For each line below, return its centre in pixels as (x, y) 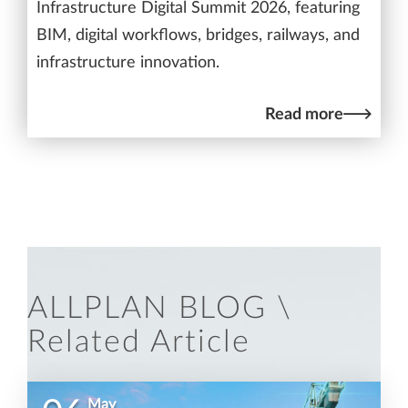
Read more (304, 115)
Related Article (139, 343)
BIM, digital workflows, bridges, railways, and (198, 36)
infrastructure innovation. (128, 63)
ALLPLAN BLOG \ (160, 309)
